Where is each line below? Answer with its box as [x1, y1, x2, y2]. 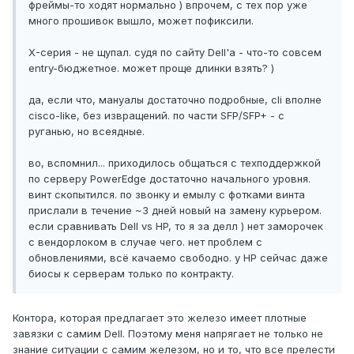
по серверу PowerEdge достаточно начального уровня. [28, 172, 311, 186]
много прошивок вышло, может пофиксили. [28, 14, 254, 28]
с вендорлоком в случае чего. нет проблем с [28, 235, 262, 249]
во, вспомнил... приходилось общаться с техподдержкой [28, 156, 321, 170]
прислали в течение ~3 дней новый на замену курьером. [28, 204, 322, 217]
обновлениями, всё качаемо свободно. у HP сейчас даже [28, 251, 328, 265]
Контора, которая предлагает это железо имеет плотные [13, 311, 307, 325]
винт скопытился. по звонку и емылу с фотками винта [28, 188, 305, 201]
